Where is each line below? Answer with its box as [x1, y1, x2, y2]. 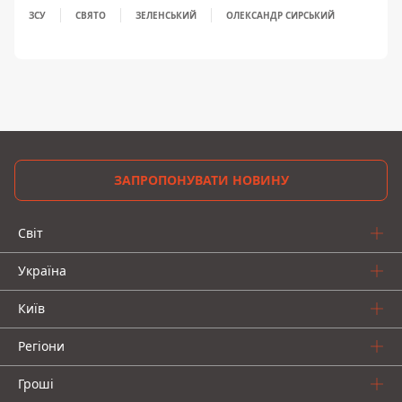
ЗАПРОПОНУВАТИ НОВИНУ [113, 171, 289, 188]
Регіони [18, 337, 65, 354]
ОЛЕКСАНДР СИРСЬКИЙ [226, 9, 335, 22]
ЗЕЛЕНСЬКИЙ [135, 9, 197, 22]
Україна [18, 262, 66, 279]
